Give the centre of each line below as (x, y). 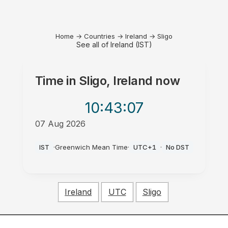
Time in (57, 81)
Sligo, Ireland (116, 81)
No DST (177, 147)
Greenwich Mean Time (91, 147)
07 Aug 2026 (60, 124)
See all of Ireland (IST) (114, 45)
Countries (99, 36)
